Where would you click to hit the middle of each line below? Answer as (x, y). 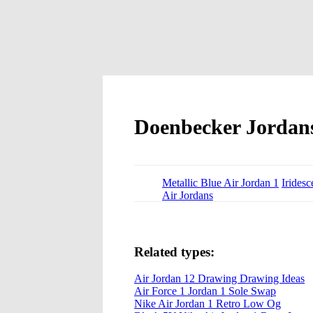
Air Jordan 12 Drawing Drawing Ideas (219, 279)
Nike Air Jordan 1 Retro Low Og (208, 304)
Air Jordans (188, 195)
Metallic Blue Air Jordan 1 (220, 182)
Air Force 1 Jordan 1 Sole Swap (205, 291)
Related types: (174, 252)
